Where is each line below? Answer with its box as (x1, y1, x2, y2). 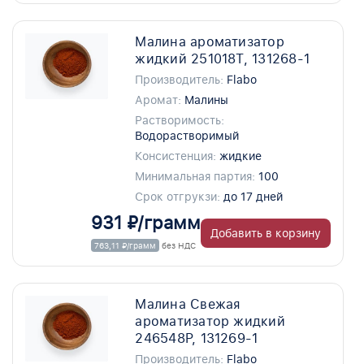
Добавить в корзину (210, 227, 321, 240)
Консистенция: (135, 149, 217, 162)
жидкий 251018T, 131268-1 (135, 51, 310, 67)
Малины (184, 93, 229, 106)
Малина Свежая (135, 297, 241, 312)
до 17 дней (223, 190, 284, 203)
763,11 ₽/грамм (94, 240, 156, 250)
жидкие (219, 149, 262, 162)
